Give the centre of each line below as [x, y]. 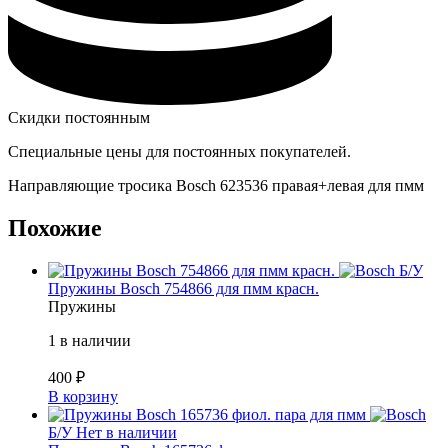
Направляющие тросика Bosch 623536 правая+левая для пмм [216, 186]
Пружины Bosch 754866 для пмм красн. [183, 288]
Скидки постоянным [79, 118]
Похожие [55, 227]
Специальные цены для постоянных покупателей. [179, 152]
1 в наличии [89, 340]
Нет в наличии [126, 432]
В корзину [83, 396]
